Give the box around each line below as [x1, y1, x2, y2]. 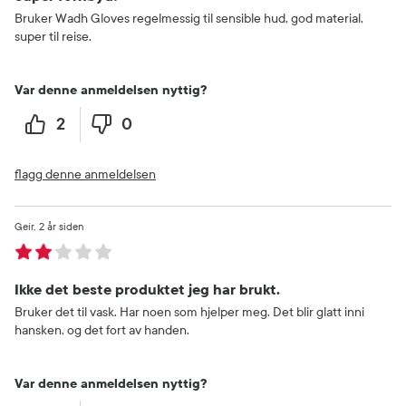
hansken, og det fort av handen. [14, 322, 189, 338]
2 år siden [39, 219, 84, 233]
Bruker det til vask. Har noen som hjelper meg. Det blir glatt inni [14, 304, 364, 320]
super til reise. [14, 28, 92, 44]
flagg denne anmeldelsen [14, 166, 156, 182]
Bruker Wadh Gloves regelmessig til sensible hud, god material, [14, 10, 363, 26]
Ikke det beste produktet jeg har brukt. [14, 280, 280, 298]
